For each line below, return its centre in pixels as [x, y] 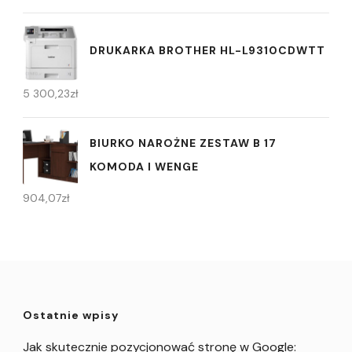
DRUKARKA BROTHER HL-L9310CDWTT [207, 51]
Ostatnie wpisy [71, 315]
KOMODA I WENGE [144, 167]
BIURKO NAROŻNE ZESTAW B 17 [183, 143]
